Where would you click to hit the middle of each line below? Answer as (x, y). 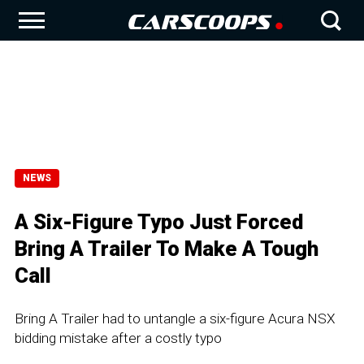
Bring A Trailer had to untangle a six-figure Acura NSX (175, 318)
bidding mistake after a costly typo (118, 338)
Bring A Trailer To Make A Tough (167, 249)
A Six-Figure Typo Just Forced (159, 222)
